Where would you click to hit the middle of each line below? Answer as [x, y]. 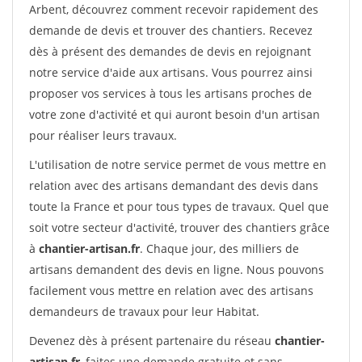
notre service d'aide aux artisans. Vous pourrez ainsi [171, 72]
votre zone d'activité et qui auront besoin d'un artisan [175, 114]
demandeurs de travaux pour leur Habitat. [144, 311]
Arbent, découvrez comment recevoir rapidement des [174, 9]
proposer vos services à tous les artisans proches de [170, 93]
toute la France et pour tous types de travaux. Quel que [179, 206]
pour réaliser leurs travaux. [103, 135]
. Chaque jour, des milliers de [219, 248]
